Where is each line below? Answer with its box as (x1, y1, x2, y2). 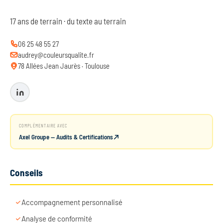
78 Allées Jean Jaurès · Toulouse (18, 61, 110, 71)
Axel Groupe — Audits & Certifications (18, 132, 113, 141)
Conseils (10, 167, 43, 179)
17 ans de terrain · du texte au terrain (10, 16, 126, 26)
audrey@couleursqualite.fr (18, 50, 94, 60)
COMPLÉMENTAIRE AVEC (18, 122, 68, 128)
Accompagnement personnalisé (21, 198, 122, 207)
